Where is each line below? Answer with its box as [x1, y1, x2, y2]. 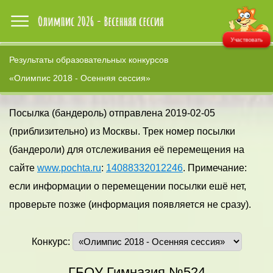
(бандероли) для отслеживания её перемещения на [9, 144, 244, 155]
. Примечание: [183, 163, 247, 173]
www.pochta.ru [37, 163, 101, 173]
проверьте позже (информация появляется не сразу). [9, 199, 251, 210]
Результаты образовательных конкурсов [9, 55, 168, 65]
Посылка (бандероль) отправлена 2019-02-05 [9, 108, 215, 118]
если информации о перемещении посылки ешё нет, [9, 181, 246, 191]
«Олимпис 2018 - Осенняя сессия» [9, 73, 151, 83]
